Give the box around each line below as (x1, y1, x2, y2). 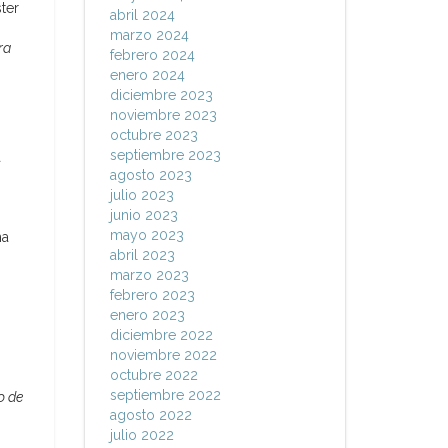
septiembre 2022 (109, 387, 221, 403)
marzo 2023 (109, 267, 189, 283)
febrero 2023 (109, 287, 195, 303)
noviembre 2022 (109, 347, 217, 363)
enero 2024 (109, 67, 185, 83)
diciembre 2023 (109, 87, 213, 103)
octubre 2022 (109, 367, 198, 383)
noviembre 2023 (109, 107, 217, 123)
